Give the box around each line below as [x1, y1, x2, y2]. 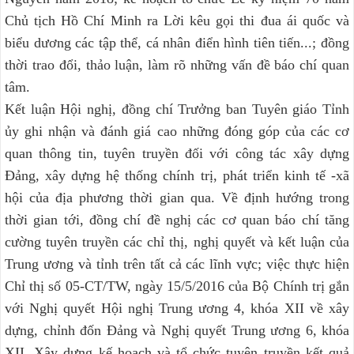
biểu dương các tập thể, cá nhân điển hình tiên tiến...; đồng [5, 35, 349, 51]
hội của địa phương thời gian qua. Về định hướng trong [5, 190, 349, 206]
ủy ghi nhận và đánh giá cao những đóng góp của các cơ [5, 123, 349, 140]
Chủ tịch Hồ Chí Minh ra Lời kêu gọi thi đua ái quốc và [5, 13, 349, 29]
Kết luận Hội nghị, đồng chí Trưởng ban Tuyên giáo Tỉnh [5, 101, 349, 118]
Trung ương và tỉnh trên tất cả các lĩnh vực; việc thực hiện [5, 256, 349, 273]
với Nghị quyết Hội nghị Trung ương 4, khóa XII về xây [5, 300, 349, 317]
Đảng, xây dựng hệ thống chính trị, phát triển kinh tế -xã [5, 168, 349, 184]
